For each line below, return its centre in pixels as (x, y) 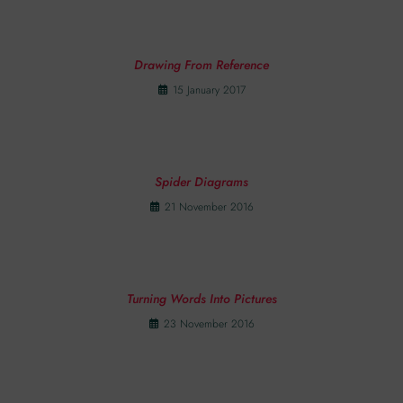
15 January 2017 (209, 90)
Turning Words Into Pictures (201, 299)
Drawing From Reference (201, 65)
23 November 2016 (209, 324)
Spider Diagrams (201, 182)
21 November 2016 (209, 207)
